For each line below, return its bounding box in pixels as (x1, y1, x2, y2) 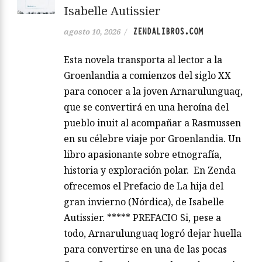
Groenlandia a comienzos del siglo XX (64, 69, 231, 82)
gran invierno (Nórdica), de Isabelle (64, 195, 224, 209)
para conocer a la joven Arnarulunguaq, (64, 85, 243, 98)
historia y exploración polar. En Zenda (64, 164, 236, 177)
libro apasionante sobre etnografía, (64, 148, 222, 161)
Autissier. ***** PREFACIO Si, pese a (64, 211, 221, 225)
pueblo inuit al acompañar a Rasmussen (64, 116, 241, 130)
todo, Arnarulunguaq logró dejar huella (64, 227, 242, 240)
